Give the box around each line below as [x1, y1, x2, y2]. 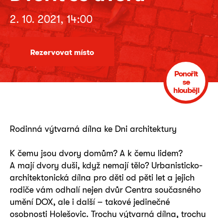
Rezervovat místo [30, 47, 94, 57]
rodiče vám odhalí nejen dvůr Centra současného [10, 184, 201, 195]
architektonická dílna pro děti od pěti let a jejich [10, 172, 195, 182]
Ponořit [174, 69, 198, 78]
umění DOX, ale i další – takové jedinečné [10, 197, 170, 207]
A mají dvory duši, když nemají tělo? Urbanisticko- [10, 160, 202, 170]
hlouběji [173, 86, 199, 95]
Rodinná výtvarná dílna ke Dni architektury [10, 124, 177, 134]
